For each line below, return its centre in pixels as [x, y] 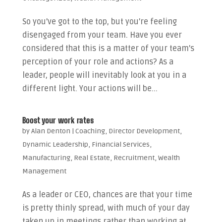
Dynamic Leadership [55, 144]
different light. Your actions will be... [90, 89]
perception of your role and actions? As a [98, 62]
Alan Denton [51, 131]
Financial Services [120, 144]
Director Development [144, 131]
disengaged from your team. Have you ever [102, 35]
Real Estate [92, 158]
